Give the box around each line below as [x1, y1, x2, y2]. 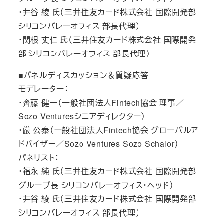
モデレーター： [18, 82, 69, 94]
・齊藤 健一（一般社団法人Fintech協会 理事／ [18, 96, 184, 108]
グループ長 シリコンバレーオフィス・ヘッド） [18, 179, 174, 191]
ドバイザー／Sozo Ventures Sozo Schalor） [18, 137, 179, 149]
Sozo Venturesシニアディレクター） [18, 110, 146, 122]
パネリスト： [18, 151, 59, 163]
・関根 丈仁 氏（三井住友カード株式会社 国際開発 [18, 33, 196, 45]
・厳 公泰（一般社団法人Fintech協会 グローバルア [18, 124, 199, 136]
